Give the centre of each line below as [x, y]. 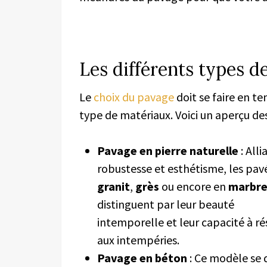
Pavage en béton [142, 257]
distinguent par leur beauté [166, 204]
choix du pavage [134, 97]
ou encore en [194, 186]
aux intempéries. [138, 240]
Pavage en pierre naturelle [168, 150]
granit [114, 186]
